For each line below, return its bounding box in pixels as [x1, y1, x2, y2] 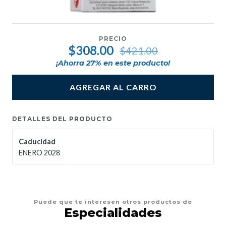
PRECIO [99, 35, 127, 43]
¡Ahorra [56, 58, 86, 68]
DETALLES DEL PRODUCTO [12, 115, 112, 123]
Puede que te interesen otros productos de [34, 198, 192, 205]
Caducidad [19, 137, 55, 146]
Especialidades [64, 205, 162, 220]
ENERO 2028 [19, 148, 60, 157]
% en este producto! [95, 58, 170, 68]
